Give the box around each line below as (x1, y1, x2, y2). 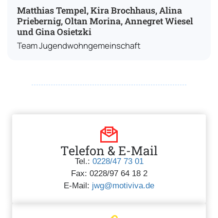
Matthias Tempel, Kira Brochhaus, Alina (17, 4, 182, 16)
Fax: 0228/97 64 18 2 (71, 168, 147, 178)
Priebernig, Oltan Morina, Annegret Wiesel (17, 15, 193, 27)
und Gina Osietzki (17, 25, 91, 37)
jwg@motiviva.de (90, 181, 154, 190)
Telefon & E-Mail (60, 142, 158, 159)
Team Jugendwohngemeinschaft (17, 39, 141, 51)
